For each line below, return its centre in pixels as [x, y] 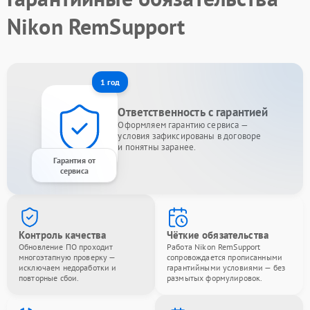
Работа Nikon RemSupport [214, 247]
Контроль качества [63, 235]
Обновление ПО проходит [66, 247]
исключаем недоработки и [68, 267]
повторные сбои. [49, 278]
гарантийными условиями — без [226, 267]
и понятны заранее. [157, 147]
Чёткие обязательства [218, 235]
